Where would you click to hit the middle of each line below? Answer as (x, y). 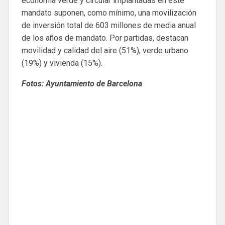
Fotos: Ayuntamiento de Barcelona (82, 83)
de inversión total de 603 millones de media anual (108, 25)
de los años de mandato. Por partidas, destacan (105, 38)
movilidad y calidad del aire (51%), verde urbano (105, 50)
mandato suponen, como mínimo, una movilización (109, 13)
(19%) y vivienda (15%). (62, 63)
